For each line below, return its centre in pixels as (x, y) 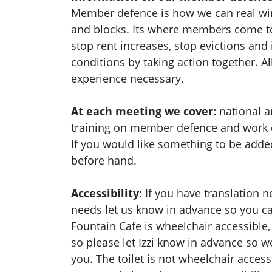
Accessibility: (107, 193)
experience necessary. (127, 79)
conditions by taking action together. (166, 62)
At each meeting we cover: (144, 111)
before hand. (105, 161)
